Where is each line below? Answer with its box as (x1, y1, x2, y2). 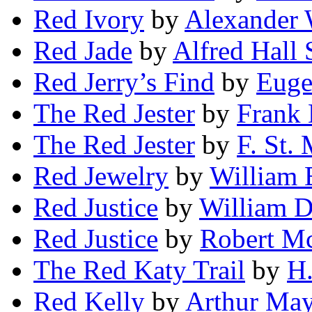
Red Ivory (33, 4, 144, 35)
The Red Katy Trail (33, 255, 245, 286)
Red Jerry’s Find (33, 67, 214, 97)
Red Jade (33, 36, 132, 66)
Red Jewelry (33, 161, 169, 192)
